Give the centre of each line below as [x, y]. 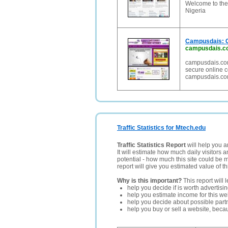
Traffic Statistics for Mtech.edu [161, 128]
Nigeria [195, 11]
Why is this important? [149, 181]
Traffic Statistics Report [151, 145]
